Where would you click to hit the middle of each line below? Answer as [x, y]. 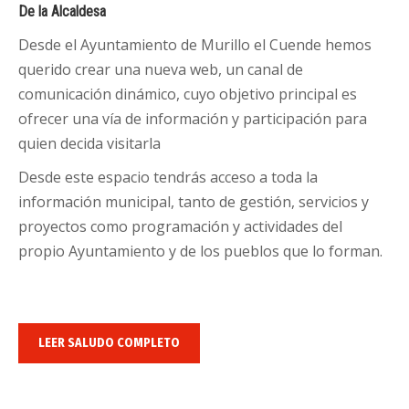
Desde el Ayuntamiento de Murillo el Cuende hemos [195, 45]
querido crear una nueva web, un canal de [161, 69]
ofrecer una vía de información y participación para [193, 119]
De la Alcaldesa [62, 11]
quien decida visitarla [89, 143]
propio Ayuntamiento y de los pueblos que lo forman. [200, 251]
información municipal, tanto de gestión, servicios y [194, 202]
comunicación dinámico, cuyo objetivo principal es [188, 94]
